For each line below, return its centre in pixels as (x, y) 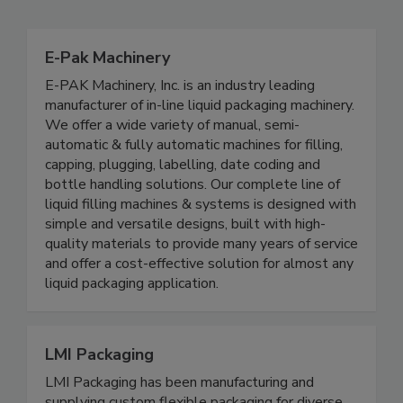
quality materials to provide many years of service (201, 281)
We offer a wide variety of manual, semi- (172, 162)
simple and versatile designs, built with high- (185, 261)
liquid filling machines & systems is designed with (201, 242)
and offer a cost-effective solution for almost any (199, 301)
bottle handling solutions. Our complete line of (193, 222)
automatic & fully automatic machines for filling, (194, 182)
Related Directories (141, 19)
